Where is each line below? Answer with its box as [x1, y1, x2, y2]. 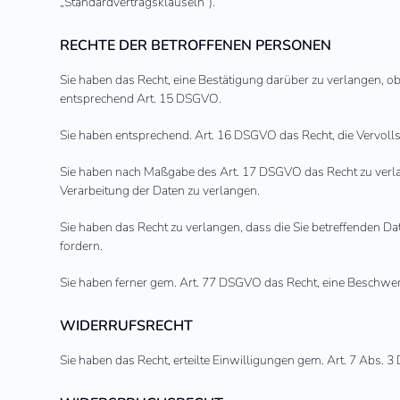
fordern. [60, 237, 104, 254]
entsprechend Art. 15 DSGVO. [60, 90, 222, 107]
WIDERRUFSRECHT [60, 316, 194, 336]
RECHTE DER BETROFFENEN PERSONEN [60, 36, 332, 55]
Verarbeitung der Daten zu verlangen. [60, 182, 261, 199]
